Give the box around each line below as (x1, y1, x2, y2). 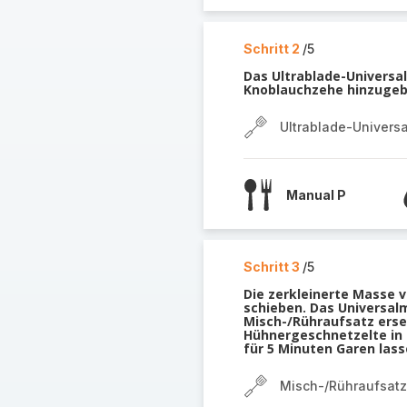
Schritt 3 (243, 259, 303, 274)
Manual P (285, 186, 346, 203)
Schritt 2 (243, 41, 303, 56)
